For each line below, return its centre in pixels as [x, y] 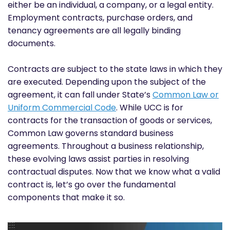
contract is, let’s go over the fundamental [92, 184]
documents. [34, 43]
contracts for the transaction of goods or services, [110, 120]
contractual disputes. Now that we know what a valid [114, 171]
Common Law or [186, 94]
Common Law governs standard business [91, 133]
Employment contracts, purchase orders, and [100, 17]
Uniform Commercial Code [62, 107]
